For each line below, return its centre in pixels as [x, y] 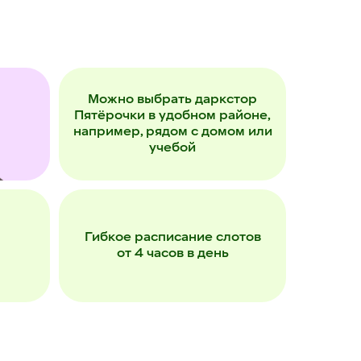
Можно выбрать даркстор [172, 100]
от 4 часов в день [172, 254]
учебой [172, 148]
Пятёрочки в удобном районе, [172, 116]
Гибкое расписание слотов [172, 238]
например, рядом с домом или [172, 132]
